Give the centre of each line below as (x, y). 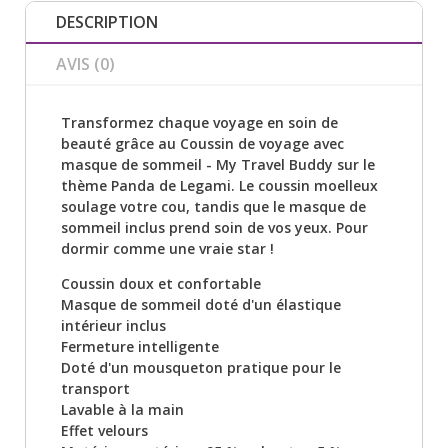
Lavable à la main (122, 409)
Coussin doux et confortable (161, 283)
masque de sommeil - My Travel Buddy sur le (218, 164)
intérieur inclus (113, 325)
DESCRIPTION (107, 21)
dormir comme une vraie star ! (167, 248)
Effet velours (104, 430)
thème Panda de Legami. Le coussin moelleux (219, 185)
